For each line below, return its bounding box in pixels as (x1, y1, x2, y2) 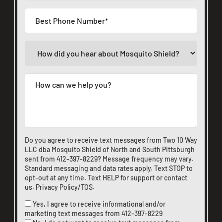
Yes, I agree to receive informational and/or (33, 199, 166, 208)
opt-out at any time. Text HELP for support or (25, 173, 164, 182)
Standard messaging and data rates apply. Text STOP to (25, 164, 193, 172)
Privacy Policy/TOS (36, 182, 93, 191)
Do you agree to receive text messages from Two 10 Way (25, 135, 197, 144)
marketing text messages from (25, 209, 121, 218)
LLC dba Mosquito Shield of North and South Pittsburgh (25, 145, 195, 154)
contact (164, 173, 187, 182)
